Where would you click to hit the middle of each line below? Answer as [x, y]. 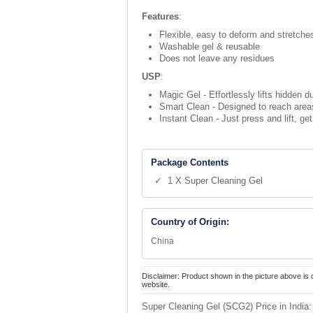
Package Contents [190, 162]
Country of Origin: [190, 222]
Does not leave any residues [217, 58]
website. [156, 284]
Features [160, 16]
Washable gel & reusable [210, 46]
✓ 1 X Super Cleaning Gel [209, 181]
